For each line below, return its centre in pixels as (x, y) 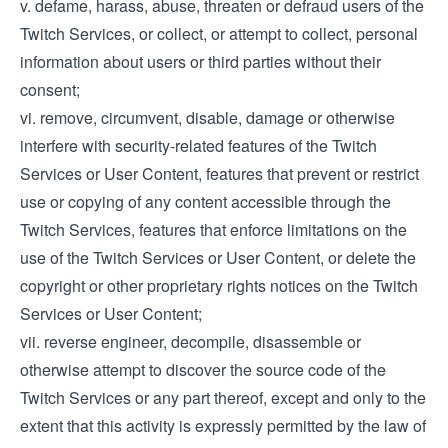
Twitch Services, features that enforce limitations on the (213, 229)
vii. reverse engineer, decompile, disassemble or (190, 341)
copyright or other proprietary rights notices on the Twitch (219, 285)
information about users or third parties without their (200, 61)
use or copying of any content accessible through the (205, 201)
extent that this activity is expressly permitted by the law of (223, 425)
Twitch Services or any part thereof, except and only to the (223, 397)
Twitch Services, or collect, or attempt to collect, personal (219, 33)
